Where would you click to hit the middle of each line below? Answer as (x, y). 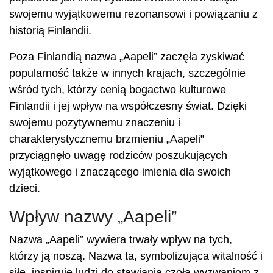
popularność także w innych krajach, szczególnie (127, 73)
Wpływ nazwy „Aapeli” (93, 217)
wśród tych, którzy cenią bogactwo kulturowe (118, 90)
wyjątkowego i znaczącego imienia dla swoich (120, 172)
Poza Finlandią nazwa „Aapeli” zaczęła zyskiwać (127, 57)
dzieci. (25, 188)
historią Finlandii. (50, 30)
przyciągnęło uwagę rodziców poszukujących (118, 155)
